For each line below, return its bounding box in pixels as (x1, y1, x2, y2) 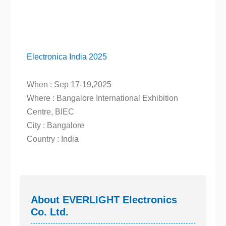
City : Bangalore (26, 121, 84, 130)
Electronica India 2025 (26, 52, 107, 61)
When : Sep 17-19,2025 (26, 80, 111, 89)
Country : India (26, 134, 79, 143)
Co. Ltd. (30, 206, 69, 217)
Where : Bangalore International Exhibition (26, 93, 178, 102)
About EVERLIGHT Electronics (30, 194, 177, 205)
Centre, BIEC (26, 107, 74, 116)
